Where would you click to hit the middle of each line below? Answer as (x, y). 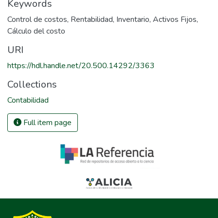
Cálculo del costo (36, 31)
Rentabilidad (92, 19)
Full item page (46, 123)
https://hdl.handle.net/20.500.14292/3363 (81, 66)
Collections (32, 84)
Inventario (133, 19)
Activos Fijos (175, 19)
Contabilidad (28, 100)
